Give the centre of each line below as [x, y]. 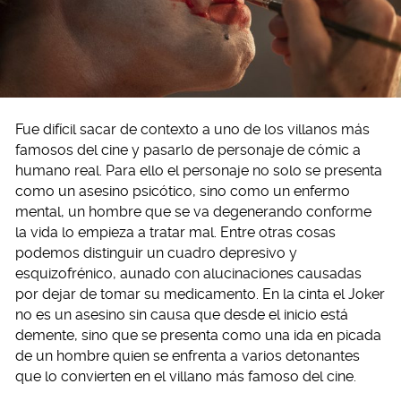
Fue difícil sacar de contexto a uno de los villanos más [192, 130]
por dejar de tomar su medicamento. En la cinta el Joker [200, 294]
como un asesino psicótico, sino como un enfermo [183, 192]
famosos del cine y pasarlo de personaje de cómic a [188, 150]
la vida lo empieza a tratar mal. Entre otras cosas [175, 233]
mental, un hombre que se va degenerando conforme [193, 212]
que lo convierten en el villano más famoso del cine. [186, 377]
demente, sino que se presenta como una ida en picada [198, 336]
